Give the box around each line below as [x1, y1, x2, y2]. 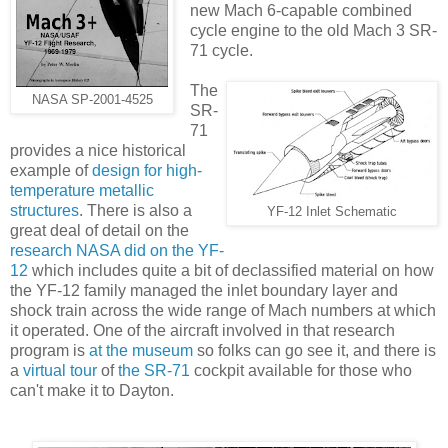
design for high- [92, 161, 202, 179]
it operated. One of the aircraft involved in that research [10, 321, 395, 339]
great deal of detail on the [10, 221, 189, 239]
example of [10, 161, 92, 179]
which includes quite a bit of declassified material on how [28, 261, 434, 279]
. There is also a [79, 201, 192, 219]
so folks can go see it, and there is [193, 341, 436, 359]
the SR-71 [118, 361, 190, 379]
